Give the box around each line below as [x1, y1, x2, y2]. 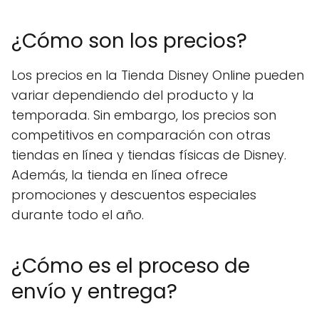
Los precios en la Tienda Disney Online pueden [11, 66, 304, 84]
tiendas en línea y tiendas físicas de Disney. [11, 146, 286, 164]
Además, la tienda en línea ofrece [11, 166, 228, 184]
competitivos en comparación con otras [11, 126, 271, 144]
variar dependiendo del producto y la [11, 86, 254, 104]
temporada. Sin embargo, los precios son [11, 106, 276, 124]
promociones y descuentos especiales [11, 186, 256, 204]
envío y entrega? [11, 278, 177, 305]
